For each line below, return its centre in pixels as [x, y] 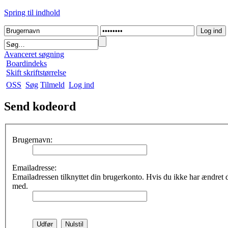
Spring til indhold [32, 12]
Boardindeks [26, 63]
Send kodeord [40, 106]
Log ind [81, 85]
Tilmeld [52, 85]
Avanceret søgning [34, 54]
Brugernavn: [32, 140]
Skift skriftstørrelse [36, 73]
